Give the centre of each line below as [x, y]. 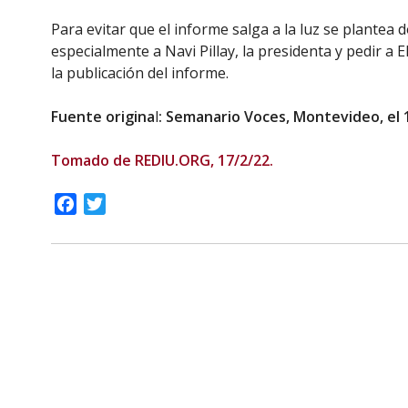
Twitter [131, 204]
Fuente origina [103, 117]
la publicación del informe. [140, 73]
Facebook [109, 204]
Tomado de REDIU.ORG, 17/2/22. [162, 160]
